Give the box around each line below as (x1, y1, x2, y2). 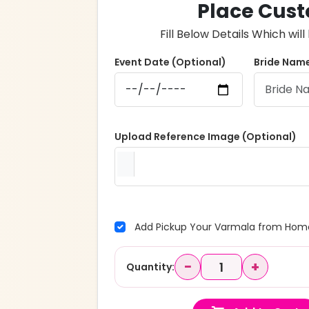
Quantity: (126, 259, 175, 274)
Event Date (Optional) (114, 55, 226, 69)
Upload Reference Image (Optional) (114, 130, 297, 143)
